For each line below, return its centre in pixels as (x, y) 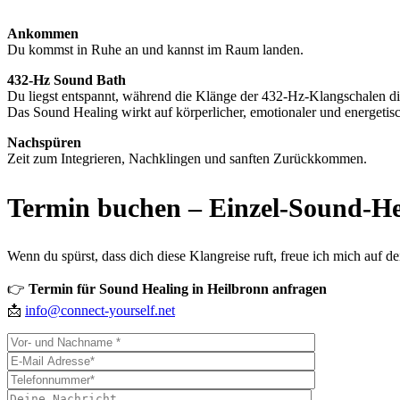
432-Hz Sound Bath (67, 79)
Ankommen (43, 33)
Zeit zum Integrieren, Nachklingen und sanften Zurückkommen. (187, 158)
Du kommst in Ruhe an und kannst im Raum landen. (155, 49)
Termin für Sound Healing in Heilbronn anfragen (178, 288)
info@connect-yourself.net (100, 310)
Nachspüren (44, 142)
